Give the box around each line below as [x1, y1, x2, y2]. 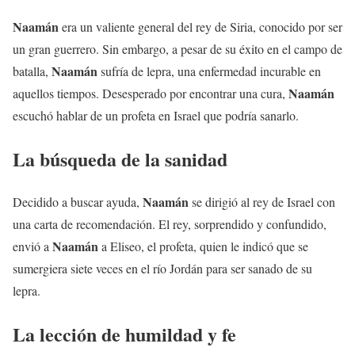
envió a [13, 238, 52, 255]
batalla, [13, 62, 52, 79]
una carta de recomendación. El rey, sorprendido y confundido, [13, 216, 326, 233]
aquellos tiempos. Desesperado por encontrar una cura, [13, 84, 288, 101]
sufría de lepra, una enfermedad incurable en [97, 62, 321, 79]
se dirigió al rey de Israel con [189, 193, 335, 211]
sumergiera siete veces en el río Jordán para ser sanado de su [13, 260, 312, 277]
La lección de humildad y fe [13, 320, 236, 349]
